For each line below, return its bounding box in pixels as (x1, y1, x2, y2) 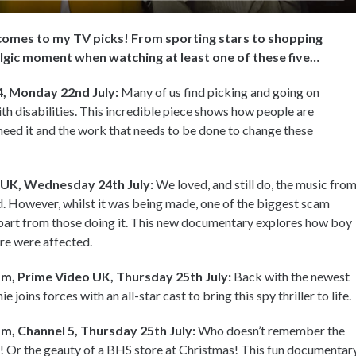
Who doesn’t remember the (195, 322, 345, 338)
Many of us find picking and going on (118, 83, 319, 99)
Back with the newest (231, 268, 350, 284)
